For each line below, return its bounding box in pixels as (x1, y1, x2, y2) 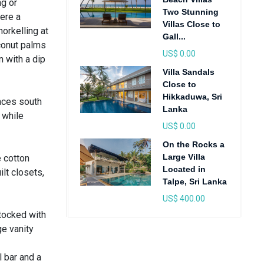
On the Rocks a (162, 140, 225, 149)
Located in (162, 164, 206, 174)
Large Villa (162, 152, 205, 161)
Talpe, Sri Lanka (162, 177, 227, 186)
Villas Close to (162, 19, 220, 29)
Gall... (162, 32, 186, 41)
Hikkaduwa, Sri (162, 92, 222, 101)
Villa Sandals (162, 67, 214, 77)
